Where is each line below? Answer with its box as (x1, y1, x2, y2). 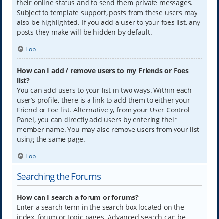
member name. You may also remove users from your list (16, 125, 199, 134)
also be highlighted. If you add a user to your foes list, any (16, 17, 200, 27)
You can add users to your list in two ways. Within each (16, 86, 192, 95)
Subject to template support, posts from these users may (16, 7, 197, 17)
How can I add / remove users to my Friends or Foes (16, 66, 189, 76)
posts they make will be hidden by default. (16, 27, 152, 37)
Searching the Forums (16, 170, 101, 183)
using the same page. (16, 134, 85, 144)
